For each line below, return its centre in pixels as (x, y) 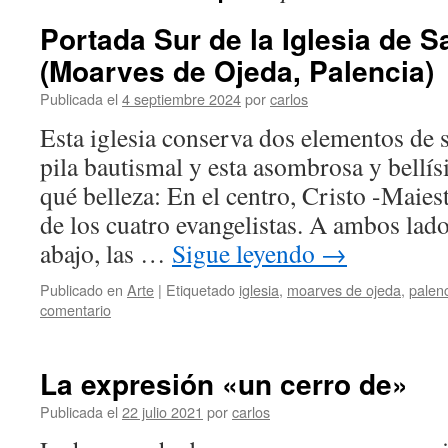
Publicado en (81, 289)
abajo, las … (106, 253)
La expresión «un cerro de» (224, 383)
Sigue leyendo (246, 253)
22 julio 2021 (162, 411)
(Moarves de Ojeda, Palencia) (237, 70)
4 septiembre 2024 (181, 98)
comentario (75, 309)
